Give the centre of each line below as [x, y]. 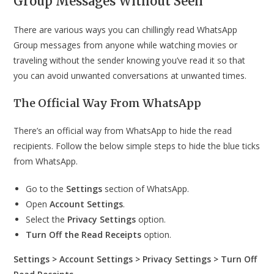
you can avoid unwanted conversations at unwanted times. [130, 76]
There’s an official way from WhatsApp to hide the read [123, 131]
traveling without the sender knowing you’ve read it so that [130, 61]
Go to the [46, 189]
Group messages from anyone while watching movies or [126, 45]
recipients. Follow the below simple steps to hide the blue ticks [137, 146]
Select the [47, 220]
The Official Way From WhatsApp [108, 103]
